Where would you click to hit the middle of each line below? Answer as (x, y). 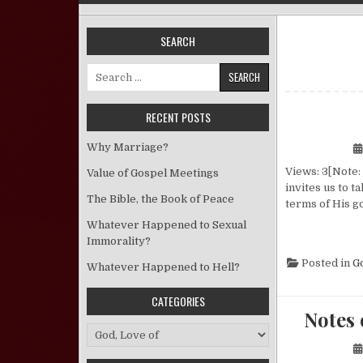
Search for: (115, 70)
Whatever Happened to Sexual (167, 225)
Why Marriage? (128, 147)
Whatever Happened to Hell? (163, 267)
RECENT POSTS (178, 117)
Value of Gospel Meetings (153, 173)
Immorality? (119, 241)
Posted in (325, 263)
